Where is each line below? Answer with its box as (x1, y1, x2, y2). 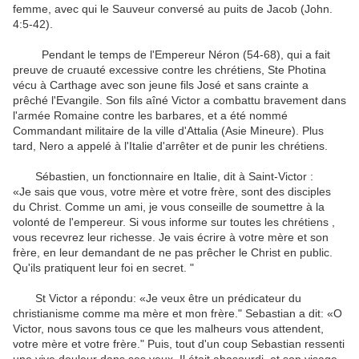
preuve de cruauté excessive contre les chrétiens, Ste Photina (13, 63, 326, 77)
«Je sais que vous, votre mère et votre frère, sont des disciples (13, 185, 331, 199)
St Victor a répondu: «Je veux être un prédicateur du (13, 292, 301, 305)
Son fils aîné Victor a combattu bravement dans (106, 94, 346, 107)
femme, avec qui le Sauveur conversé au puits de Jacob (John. (13, 2, 333, 16)
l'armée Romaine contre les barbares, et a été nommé (13, 109, 288, 123)
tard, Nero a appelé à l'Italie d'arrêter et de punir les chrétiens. (13, 139, 328, 153)
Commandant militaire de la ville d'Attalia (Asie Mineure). (13, 124, 299, 138)
